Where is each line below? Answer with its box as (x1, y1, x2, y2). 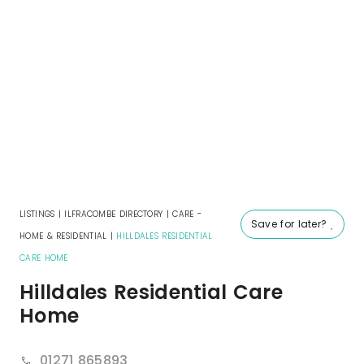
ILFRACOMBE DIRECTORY (64, 208, 163, 221)
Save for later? (250, 217, 331, 232)
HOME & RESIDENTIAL (19, 230, 107, 243)
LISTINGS (19, 208, 55, 221)
